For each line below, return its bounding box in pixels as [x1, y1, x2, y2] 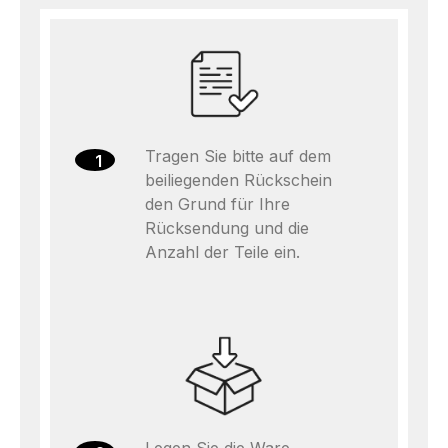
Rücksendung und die [145, 218, 309, 238]
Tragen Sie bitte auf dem [145, 146, 331, 166]
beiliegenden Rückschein [145, 170, 332, 190]
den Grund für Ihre [145, 194, 290, 214]
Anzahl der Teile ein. [145, 242, 300, 262]
